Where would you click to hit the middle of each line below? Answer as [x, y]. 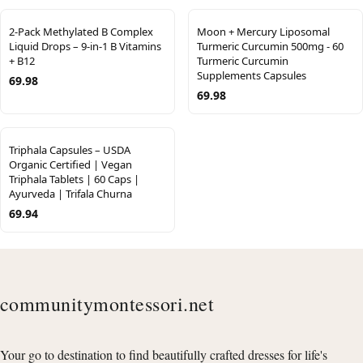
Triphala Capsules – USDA [70, 150]
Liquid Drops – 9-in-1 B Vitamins [85, 47]
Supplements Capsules [252, 76]
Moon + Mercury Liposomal [263, 32]
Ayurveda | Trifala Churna [70, 194]
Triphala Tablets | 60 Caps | [74, 179]
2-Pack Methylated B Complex [81, 32]
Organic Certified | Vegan [70, 165]
